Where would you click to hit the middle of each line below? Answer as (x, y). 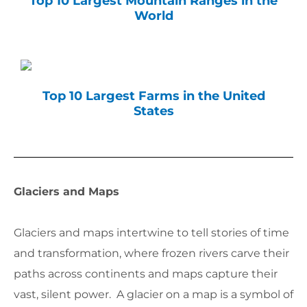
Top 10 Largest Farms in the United (153, 96)
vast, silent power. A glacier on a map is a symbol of (153, 295)
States (153, 111)
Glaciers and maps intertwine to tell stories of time (151, 233)
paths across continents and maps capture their (146, 274)
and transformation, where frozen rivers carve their (151, 254)
